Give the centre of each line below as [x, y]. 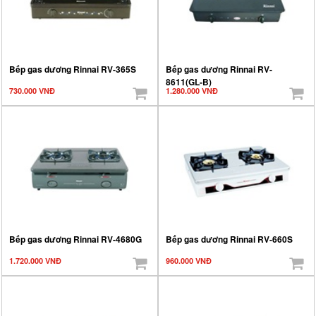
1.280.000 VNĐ [192, 90]
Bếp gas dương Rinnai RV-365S [73, 69]
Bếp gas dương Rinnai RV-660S [229, 239]
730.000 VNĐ [32, 90]
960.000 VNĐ [189, 260]
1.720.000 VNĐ [35, 260]
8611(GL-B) [189, 81]
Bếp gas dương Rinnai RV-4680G [75, 239]
